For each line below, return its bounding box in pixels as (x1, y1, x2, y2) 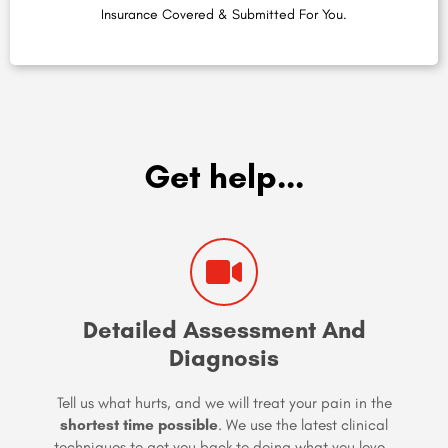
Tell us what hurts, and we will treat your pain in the (56, 393, 392, 413)
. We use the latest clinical (218, 415, 388, 435)
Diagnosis (169, 343, 279, 373)
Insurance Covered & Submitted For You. (101, 6, 347, 24)
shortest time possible (60, 415, 218, 435)
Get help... (144, 156, 304, 197)
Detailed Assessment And (82, 315, 366, 345)
